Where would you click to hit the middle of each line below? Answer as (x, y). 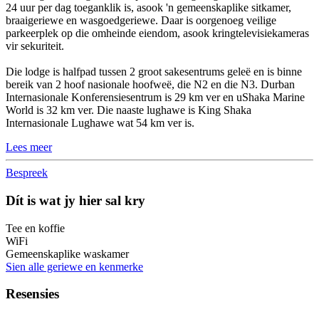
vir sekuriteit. (35, 46)
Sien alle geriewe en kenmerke (74, 266)
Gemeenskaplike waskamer (67, 253)
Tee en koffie (35, 228)
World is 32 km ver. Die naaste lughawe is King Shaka (129, 110)
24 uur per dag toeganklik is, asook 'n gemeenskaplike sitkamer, (148, 8)
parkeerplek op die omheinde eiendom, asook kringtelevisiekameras (157, 33)
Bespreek (27, 173)
